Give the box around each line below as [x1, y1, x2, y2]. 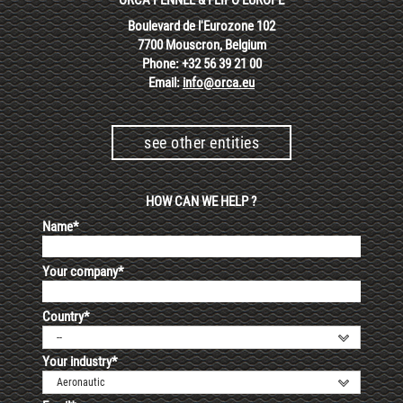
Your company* [42, 263, 124, 280]
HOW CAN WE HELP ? [146, 193, 257, 210]
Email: [148, 74, 183, 91]
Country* [42, 308, 90, 325]
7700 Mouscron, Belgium [137, 36, 266, 53]
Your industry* [42, 353, 118, 370]
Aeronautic [57, 375, 106, 389]
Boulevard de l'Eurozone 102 [128, 17, 275, 34]
